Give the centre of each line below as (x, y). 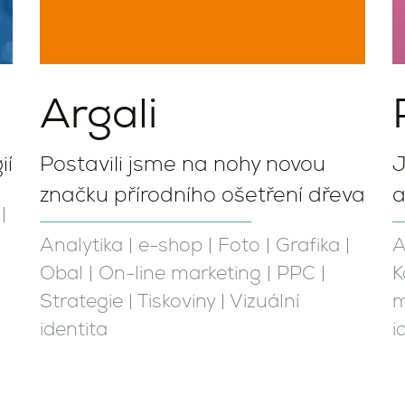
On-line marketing (180, 274)
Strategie (81, 302)
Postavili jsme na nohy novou (183, 165)
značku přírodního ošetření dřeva (202, 196)
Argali (99, 114)
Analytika (81, 246)
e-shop (170, 246)
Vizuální (264, 302)
